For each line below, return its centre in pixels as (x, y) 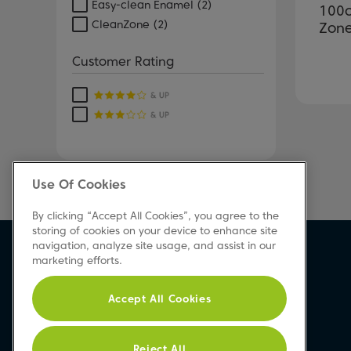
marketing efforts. (77, 260)
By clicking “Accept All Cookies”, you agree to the (156, 215)
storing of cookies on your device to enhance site (155, 230)
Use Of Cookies (79, 185)
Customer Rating (123, 62)
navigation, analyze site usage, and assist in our (154, 245)
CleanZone (121, 24)
